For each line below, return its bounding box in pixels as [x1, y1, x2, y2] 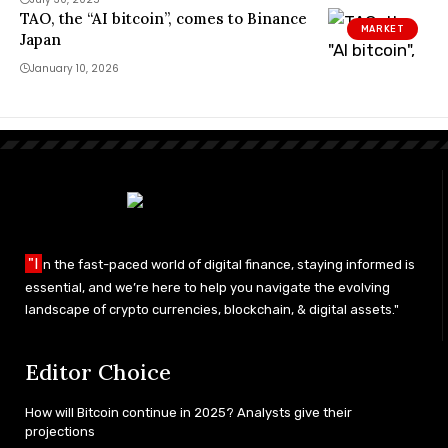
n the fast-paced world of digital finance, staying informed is [43, 256, 415, 272]
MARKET [360, 23, 405, 34]
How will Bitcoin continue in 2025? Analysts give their [25, 404, 352, 420]
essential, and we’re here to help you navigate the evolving [25, 279, 390, 295]
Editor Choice [25, 357, 171, 386]
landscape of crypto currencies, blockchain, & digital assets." [25, 301, 399, 317]
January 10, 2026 [30, 61, 119, 77]
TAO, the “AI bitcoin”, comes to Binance [20, 9, 307, 29]
